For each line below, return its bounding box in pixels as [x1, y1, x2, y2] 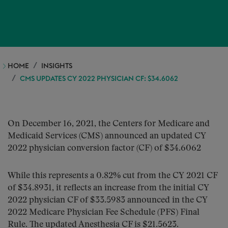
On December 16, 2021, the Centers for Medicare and [8, 120, 210, 128]
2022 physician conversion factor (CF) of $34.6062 [8, 144, 201, 153]
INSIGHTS [41, 63, 72, 70]
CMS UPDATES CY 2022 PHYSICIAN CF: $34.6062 [20, 75, 178, 82]
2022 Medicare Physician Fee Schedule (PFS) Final [8, 208, 199, 217]
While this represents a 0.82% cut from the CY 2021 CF [8, 172, 217, 180]
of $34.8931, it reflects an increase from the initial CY [8, 184, 209, 192]
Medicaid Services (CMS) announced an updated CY [8, 132, 206, 140]
